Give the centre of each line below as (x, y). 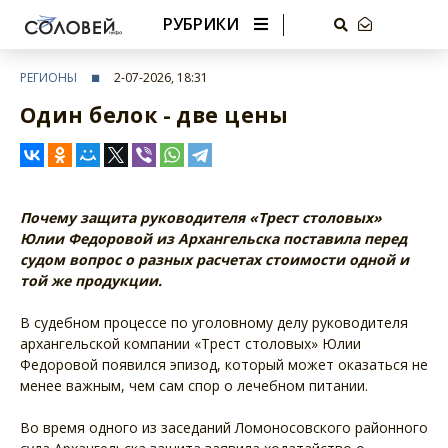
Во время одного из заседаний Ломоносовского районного (224, 427)
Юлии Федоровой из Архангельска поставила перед (213, 238)
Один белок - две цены (154, 115)
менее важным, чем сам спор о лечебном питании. (196, 385)
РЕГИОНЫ (48, 77)
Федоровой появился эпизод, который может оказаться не (224, 364)
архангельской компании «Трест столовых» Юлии (190, 343)
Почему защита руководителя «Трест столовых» (201, 217)
